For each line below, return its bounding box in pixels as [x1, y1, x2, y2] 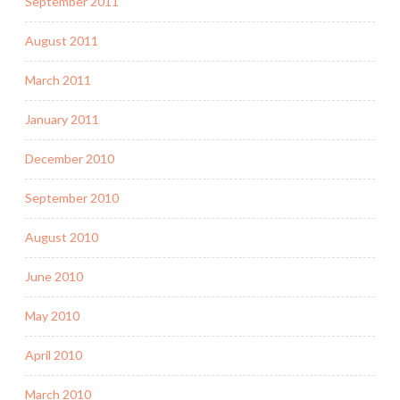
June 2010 [25, 269, 83, 285]
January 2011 [25, 112, 99, 128]
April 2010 [25, 347, 82, 363]
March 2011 [25, 72, 91, 88]
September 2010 [25, 190, 119, 206]
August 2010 [25, 229, 98, 246]
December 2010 [25, 151, 114, 167]
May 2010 [25, 308, 79, 324]
